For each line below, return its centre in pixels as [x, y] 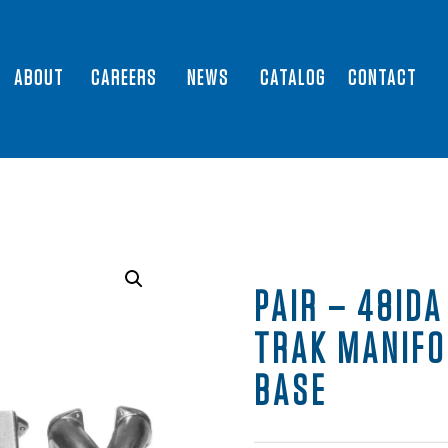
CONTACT [383, 78]
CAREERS [123, 78]
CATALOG [293, 78]
